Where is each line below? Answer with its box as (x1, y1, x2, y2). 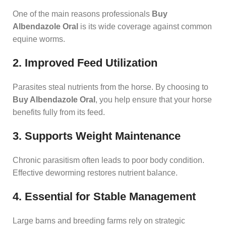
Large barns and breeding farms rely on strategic (13, 216, 185, 225)
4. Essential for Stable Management (13, 190, 196, 203)
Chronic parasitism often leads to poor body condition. (13, 155, 204, 164)
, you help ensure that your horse (95, 95, 212, 104)
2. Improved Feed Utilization (13, 56, 157, 69)
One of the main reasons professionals (13, 9, 152, 18)
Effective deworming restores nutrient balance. (13, 168, 178, 177)
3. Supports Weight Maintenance (13, 129, 181, 142)
